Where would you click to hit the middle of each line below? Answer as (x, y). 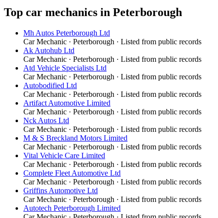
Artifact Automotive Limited (67, 103)
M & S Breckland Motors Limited (75, 138)
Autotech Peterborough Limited (72, 208)
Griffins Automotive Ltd (61, 190)
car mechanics (62, 12)
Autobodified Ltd (50, 85)
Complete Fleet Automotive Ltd (72, 173)
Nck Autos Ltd (46, 120)
